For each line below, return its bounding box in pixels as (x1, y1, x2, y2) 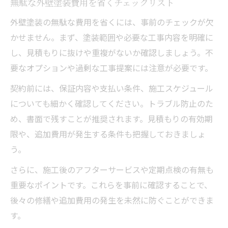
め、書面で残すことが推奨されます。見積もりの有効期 (10, 112, 213, 125)
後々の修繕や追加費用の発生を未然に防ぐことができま (10, 193, 214, 206)
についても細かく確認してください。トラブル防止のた (10, 97, 213, 109)
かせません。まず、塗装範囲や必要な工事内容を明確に (10, 31, 213, 43)
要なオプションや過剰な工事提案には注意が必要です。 (10, 61, 213, 74)
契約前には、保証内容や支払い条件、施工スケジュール (10, 81, 213, 94)
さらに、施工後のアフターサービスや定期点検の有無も (10, 163, 214, 176)
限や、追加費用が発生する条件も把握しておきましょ (10, 127, 206, 140)
